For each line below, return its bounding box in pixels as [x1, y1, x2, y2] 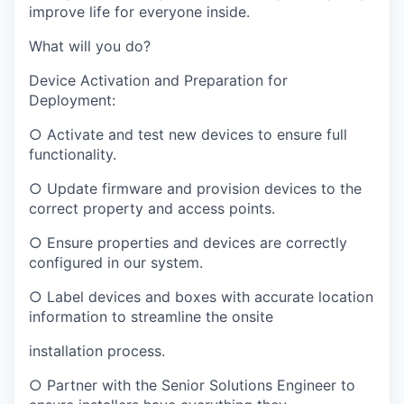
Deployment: [29, 91, 115, 110]
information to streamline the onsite [29, 308, 273, 326]
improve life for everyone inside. [29, 3, 250, 22]
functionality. [29, 145, 116, 164]
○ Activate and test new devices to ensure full [29, 125, 347, 144]
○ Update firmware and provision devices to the [29, 179, 362, 198]
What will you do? [29, 37, 151, 56]
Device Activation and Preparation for [29, 71, 288, 90]
